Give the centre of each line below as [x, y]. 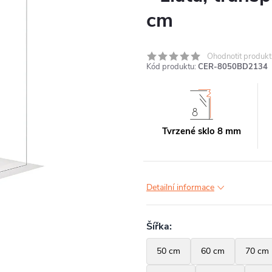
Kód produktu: [171, 67]
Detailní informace [180, 187]
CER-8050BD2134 [233, 67]
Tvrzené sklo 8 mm [202, 131]
